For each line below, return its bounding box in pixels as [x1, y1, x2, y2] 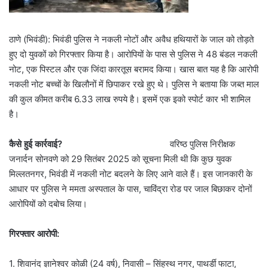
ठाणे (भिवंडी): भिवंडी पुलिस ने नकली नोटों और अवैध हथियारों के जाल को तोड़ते [9, 33, 254, 45]
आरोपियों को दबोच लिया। [9, 197, 87, 209]
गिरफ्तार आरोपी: [9, 227, 59, 239]
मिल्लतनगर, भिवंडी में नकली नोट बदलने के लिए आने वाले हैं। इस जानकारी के [9, 167, 252, 179]
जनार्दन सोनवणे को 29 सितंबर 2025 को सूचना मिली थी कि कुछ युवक [9, 153, 232, 165]
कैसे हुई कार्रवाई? [9, 138, 69, 150]
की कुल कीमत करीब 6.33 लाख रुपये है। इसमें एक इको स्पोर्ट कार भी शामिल [9, 93, 251, 105]
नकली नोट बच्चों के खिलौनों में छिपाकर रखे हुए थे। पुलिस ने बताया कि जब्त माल [9, 78, 259, 90]
